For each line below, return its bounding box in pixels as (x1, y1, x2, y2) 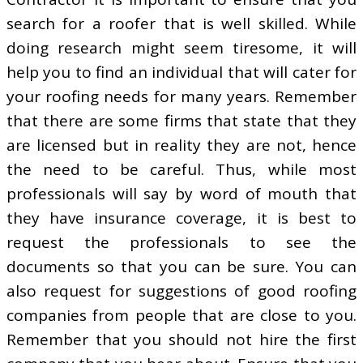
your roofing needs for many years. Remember (6, 85, 357, 107)
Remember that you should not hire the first (6, 328, 357, 350)
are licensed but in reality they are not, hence (6, 134, 357, 156)
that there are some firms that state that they (6, 109, 357, 131)
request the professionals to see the (6, 231, 357, 253)
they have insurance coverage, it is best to (6, 207, 357, 228)
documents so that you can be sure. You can (6, 255, 357, 277)
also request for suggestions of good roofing (6, 280, 357, 301)
